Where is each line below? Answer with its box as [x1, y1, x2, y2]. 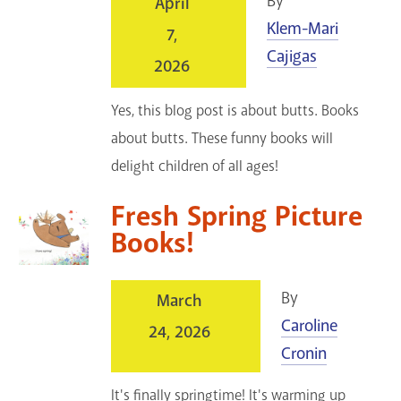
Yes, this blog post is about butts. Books [111, 100, 360, 120]
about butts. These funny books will [111, 128, 334, 148]
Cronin [281, 342, 328, 364]
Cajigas [266, 45, 317, 67]
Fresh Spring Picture [111, 198, 363, 235]
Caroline [281, 314, 338, 337]
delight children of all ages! [111, 156, 279, 175]
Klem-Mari [266, 17, 338, 39]
